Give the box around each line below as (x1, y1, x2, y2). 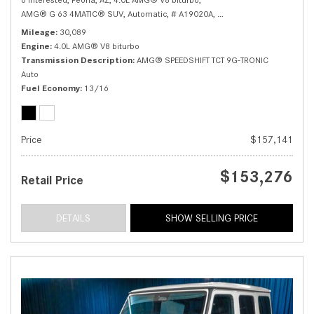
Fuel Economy (21, 83, 80, 94)
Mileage (21, 27, 55, 38)
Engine (21, 41, 50, 52)
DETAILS (56, 212, 91, 224)
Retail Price (21, 173, 83, 188)
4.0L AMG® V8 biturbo (54, 41, 139, 52)
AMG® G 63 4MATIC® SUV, (21, 8, 125, 20)
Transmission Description (21, 55, 132, 66)
